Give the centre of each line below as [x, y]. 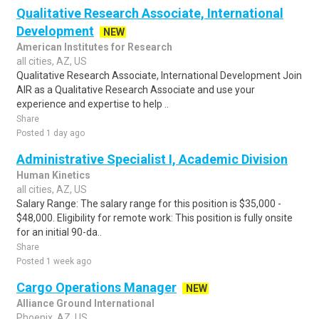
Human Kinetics [53, 175]
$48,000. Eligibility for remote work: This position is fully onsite [155, 218]
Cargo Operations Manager [96, 287]
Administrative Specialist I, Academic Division [152, 159]
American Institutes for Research [94, 47]
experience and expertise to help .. [93, 104]
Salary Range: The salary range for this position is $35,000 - [149, 204]
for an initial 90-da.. [59, 232]
